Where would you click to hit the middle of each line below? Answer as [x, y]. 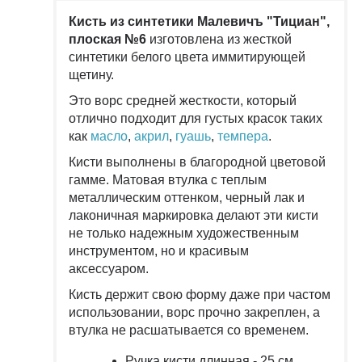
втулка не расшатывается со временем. [189, 330]
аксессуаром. [109, 268]
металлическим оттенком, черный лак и [187, 197]
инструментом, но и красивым [159, 250]
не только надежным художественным [184, 233]
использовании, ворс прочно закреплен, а [194, 312]
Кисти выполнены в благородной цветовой [197, 162]
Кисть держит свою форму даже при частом [200, 294]
